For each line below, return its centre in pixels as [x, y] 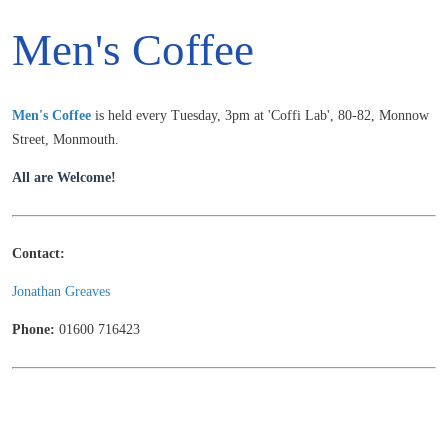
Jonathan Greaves [61, 291]
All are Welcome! [64, 177]
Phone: [33, 329]
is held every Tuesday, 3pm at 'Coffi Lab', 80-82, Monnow [262, 115]
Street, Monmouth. [65, 139]
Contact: [38, 253]
